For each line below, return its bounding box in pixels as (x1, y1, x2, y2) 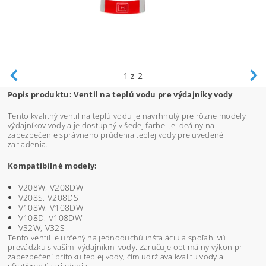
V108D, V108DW (18, 212, 82, 224)
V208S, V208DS (18, 192, 78, 204)
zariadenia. (8, 139, 48, 150)
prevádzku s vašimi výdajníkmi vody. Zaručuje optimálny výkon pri (8, 242, 245, 253)
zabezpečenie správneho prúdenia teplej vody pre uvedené (8, 129, 224, 141)
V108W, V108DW (18, 202, 83, 214)
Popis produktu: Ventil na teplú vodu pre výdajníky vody (8, 89, 233, 100)
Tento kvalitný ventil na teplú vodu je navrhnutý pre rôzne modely (8, 110, 246, 122)
